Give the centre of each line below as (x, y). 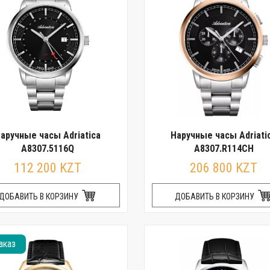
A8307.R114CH (224, 149)
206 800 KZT (224, 168)
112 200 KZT (48, 168)
